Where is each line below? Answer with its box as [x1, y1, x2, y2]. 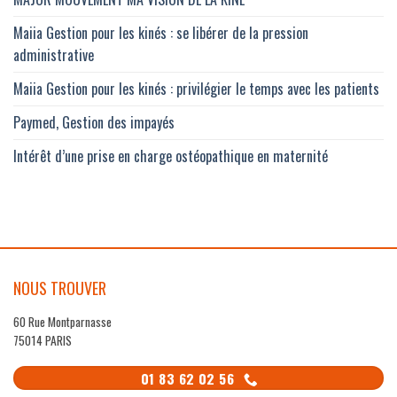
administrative [13, 43, 94, 66]
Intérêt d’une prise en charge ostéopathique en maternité [13, 144, 328, 167]
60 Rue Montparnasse [13, 313, 112, 331]
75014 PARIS [13, 331, 72, 350]
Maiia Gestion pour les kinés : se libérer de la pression [13, 21, 308, 43]
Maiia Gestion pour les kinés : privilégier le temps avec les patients [13, 77, 379, 99]
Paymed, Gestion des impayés [13, 111, 175, 133]
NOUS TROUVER [13, 276, 106, 300]
